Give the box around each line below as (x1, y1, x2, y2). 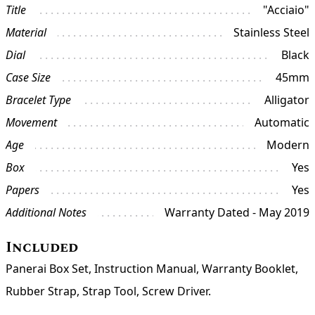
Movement (6, 115, 57, 131)
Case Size (6, 70, 51, 86)
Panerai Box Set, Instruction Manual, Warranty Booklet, (6, 261, 298, 277)
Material (6, 25, 46, 41)
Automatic (255, 115, 309, 131)
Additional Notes (6, 205, 86, 221)
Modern (266, 137, 309, 153)
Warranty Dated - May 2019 (165, 205, 309, 221)
